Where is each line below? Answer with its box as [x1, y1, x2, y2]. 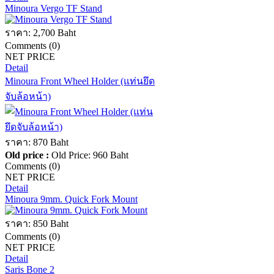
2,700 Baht [33, 28, 76, 39]
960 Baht [93, 150, 128, 161]
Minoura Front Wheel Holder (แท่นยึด [5, 76, 155, 87]
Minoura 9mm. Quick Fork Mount [5, 194, 138, 205]
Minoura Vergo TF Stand [5, 3, 102, 14]
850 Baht [33, 218, 68, 229]
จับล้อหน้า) [5, 91, 51, 102]
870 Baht [33, 137, 68, 148]
